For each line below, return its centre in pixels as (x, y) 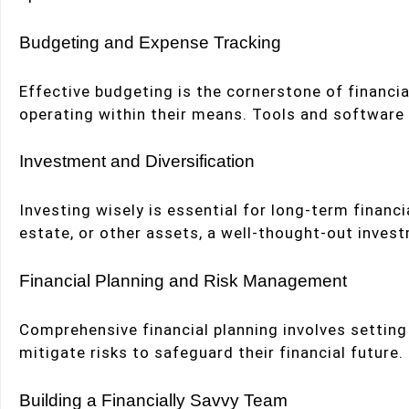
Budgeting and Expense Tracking (150, 42)
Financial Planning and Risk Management (183, 281)
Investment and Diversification (137, 162)
